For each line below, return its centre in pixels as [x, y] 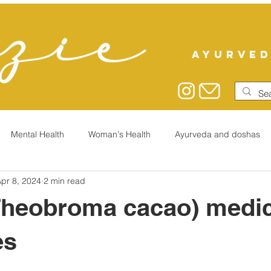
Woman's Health [119, 134]
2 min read [64, 181]
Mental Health [38, 134]
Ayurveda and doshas [217, 134]
